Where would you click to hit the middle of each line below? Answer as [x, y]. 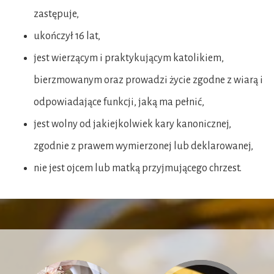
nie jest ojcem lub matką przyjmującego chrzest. [138, 168]
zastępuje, [57, 14]
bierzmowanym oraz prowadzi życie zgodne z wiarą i [148, 80]
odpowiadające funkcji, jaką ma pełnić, [119, 102]
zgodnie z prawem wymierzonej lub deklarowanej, [143, 146]
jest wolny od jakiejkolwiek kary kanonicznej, [132, 124]
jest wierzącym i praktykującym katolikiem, [129, 58]
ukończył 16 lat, [67, 36]
